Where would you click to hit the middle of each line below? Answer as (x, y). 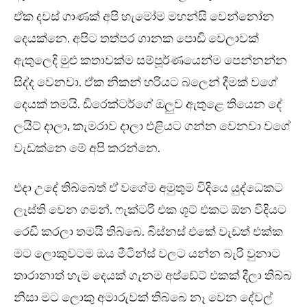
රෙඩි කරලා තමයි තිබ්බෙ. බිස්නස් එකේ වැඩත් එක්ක (148, 232)
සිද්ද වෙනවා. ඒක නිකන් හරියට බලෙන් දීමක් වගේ (146, 83)
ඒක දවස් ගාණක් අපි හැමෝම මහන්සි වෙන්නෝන (144, 17)
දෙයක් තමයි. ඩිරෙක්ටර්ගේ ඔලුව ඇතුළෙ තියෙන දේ (148, 105)
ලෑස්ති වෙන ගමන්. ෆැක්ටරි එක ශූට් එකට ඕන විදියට (150, 210)
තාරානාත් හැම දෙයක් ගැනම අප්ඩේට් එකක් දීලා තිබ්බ (153, 276)
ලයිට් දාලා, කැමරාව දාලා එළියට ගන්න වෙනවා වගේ (152, 126)
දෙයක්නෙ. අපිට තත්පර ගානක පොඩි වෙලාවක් (136, 39)
